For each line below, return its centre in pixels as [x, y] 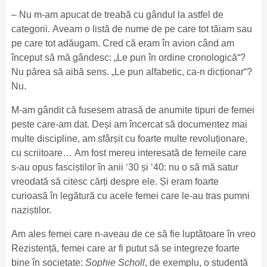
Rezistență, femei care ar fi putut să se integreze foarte [125, 248]
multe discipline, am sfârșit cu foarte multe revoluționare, [129, 139]
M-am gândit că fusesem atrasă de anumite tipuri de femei [133, 110]
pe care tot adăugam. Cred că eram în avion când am [122, 43]
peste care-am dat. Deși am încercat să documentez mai [129, 124]
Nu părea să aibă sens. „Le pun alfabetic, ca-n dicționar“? [131, 72]
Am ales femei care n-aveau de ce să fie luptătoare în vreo [133, 234]
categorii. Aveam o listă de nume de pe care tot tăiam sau [131, 29]
